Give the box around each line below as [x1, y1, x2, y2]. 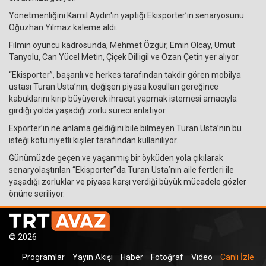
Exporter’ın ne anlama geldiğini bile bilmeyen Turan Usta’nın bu [9, 123, 242, 134]
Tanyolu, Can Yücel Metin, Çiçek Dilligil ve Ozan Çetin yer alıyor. [9, 52, 243, 62]
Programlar [22, 252, 65, 262]
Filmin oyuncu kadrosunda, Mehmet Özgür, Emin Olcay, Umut [9, 40, 235, 50]
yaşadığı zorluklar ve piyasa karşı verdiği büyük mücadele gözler [9, 177, 246, 187]
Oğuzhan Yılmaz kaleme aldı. [9, 23, 118, 33]
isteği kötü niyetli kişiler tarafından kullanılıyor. [9, 135, 178, 145]
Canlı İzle [220, 252, 254, 262]
